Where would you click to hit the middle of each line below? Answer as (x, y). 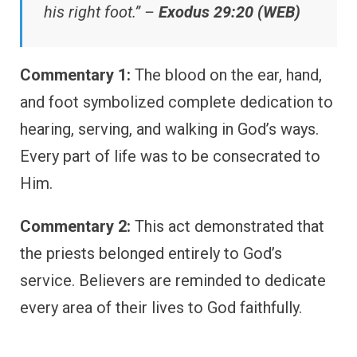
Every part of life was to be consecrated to (170, 157)
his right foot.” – (101, 12)
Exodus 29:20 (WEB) (229, 12)
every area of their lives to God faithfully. (161, 308)
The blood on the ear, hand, (226, 75)
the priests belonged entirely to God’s (151, 254)
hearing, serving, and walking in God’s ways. (169, 129)
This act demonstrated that (228, 227)
